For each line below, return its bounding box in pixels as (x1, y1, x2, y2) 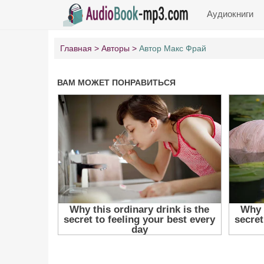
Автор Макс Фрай (139, 44, 206, 53)
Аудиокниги (207, 9, 253, 19)
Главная (60, 44, 92, 53)
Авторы (101, 44, 130, 53)
